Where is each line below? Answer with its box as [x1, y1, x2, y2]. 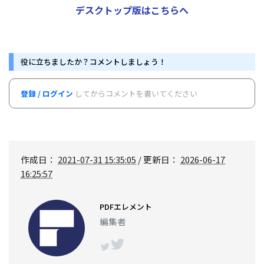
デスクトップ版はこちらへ [75, 2, 189, 17]
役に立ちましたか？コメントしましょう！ [21, 55, 166, 67]
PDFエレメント [100, 200, 153, 212]
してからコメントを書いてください [73, 87, 198, 99]
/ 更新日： [136, 153, 180, 166]
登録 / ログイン [21, 87, 74, 99]
